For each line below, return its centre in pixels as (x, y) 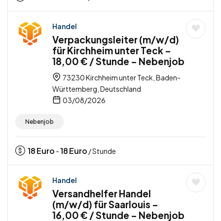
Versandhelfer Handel (102, 194)
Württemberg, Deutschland (97, 89)
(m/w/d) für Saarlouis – (105, 204)
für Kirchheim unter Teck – (112, 51)
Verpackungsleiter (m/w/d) (116, 40)
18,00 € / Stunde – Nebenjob (118, 61)
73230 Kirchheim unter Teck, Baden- (121, 78)
